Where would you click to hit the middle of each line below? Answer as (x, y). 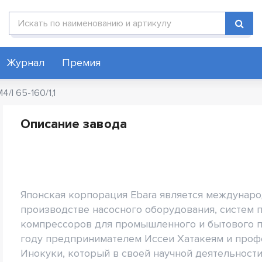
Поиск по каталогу (47, 18)
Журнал (25, 63)
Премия (81, 63)
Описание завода (74, 124)
